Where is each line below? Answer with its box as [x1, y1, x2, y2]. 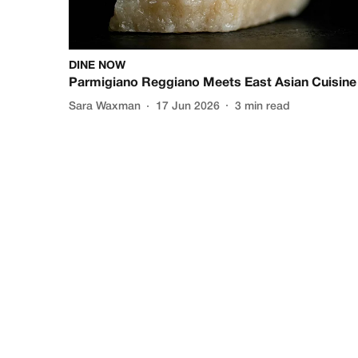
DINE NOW [69, 60, 125, 71]
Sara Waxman [69, 101, 141, 113]
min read [245, 101, 290, 113]
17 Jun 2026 [156, 101, 220, 113]
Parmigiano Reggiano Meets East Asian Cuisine [69, 77, 356, 89]
